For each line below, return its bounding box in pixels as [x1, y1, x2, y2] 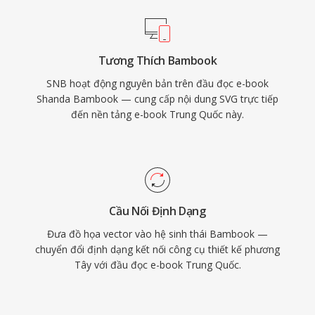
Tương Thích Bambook [98, 53, 217, 68]
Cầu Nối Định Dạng [109, 203, 206, 219]
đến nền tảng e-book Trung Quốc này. [71, 108, 244, 121]
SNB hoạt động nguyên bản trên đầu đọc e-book [46, 77, 269, 90]
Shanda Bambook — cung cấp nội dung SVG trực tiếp [37, 92, 278, 105]
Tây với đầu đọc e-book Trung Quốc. [74, 258, 241, 271]
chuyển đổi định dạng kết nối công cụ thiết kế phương [35, 243, 280, 256]
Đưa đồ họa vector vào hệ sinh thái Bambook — [47, 227, 268, 240]
